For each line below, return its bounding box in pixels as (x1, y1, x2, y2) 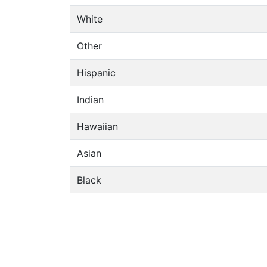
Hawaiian (77, 120, 118, 132)
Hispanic (77, 67, 116, 79)
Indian (77, 94, 104, 105)
